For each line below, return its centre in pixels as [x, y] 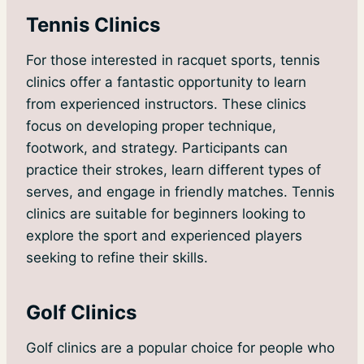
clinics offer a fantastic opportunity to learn [166, 82]
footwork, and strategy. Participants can [157, 148]
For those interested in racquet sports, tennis [173, 61]
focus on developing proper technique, [151, 126]
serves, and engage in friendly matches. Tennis [180, 192]
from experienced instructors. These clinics [166, 104]
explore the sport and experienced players [164, 236]
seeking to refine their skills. [117, 258]
